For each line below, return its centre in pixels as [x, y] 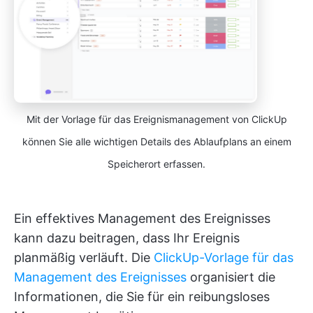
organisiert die [231, 277]
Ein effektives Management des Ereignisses [142, 218]
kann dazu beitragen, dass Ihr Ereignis [127, 238]
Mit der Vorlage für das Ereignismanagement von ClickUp [156, 119]
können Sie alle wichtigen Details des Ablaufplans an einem [156, 141]
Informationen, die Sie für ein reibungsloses [142, 296]
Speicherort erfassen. [156, 163]
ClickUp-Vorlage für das [224, 257]
